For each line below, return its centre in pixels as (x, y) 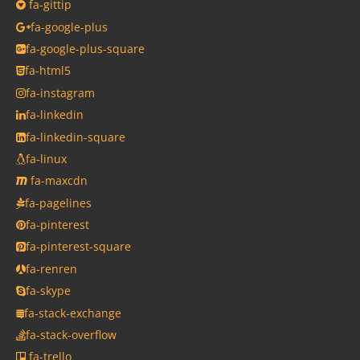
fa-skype (48, 291)
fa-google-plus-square (85, 49)
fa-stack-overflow (71, 334)
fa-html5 (48, 71)
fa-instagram (60, 92)
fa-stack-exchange (73, 313)
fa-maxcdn (57, 181)
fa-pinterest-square (78, 247)
